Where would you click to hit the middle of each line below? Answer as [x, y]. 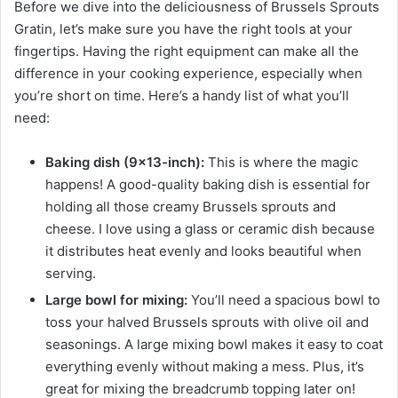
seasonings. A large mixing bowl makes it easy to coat [214, 345]
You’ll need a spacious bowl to [284, 300]
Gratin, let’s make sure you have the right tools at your [183, 29]
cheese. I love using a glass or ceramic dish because [210, 229]
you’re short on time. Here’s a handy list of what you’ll [182, 96]
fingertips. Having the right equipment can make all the [187, 52]
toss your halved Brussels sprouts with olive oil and [207, 322]
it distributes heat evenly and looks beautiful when [203, 251]
